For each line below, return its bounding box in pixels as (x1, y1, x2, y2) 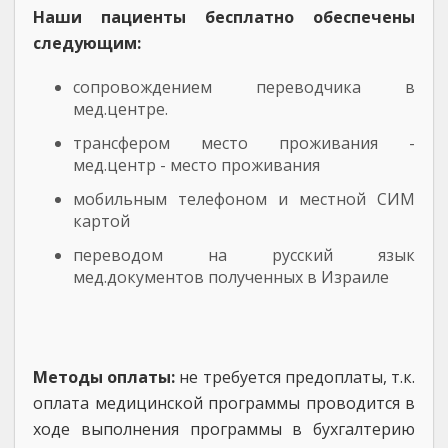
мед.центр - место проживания (73, 154, 320, 176)
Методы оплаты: (33, 366, 176, 388)
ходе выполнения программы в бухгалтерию (33, 418, 415, 440)
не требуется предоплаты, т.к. (175, 366, 416, 388)
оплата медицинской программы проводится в (33, 392, 415, 414)
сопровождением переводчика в (73, 76, 415, 98)
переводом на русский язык (73, 244, 415, 266)
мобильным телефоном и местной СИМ (73, 188, 415, 210)
